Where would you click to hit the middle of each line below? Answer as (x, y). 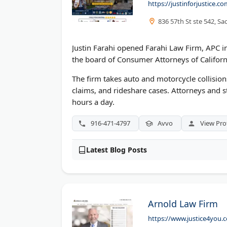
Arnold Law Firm (183, 203)
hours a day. (93, 102)
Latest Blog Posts (117, 150)
